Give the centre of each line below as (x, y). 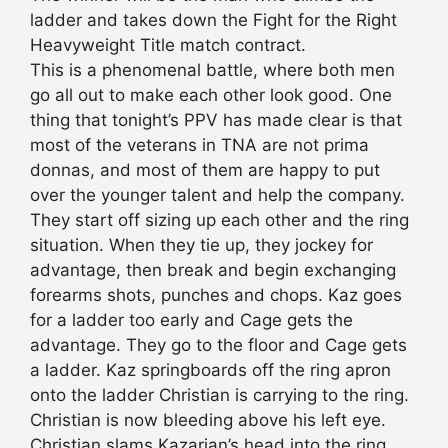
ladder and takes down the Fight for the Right (213, 20)
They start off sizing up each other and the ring (219, 220)
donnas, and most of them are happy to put (205, 170)
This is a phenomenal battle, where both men (212, 70)
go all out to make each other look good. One (211, 95)
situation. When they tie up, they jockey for (201, 245)
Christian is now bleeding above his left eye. (208, 420)
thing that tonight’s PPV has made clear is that (216, 120)
